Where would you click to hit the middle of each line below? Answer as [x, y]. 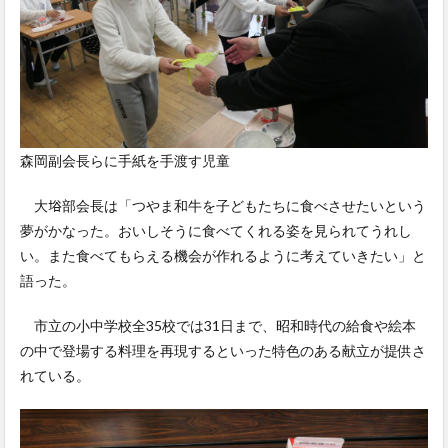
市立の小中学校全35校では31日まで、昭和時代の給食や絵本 [218, 326]
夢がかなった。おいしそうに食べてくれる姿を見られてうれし [216, 231]
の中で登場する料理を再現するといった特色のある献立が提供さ [223, 351]
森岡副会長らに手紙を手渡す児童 [125, 161]
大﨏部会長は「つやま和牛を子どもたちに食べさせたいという [223, 206]
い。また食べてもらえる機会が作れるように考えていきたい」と [223, 256]
